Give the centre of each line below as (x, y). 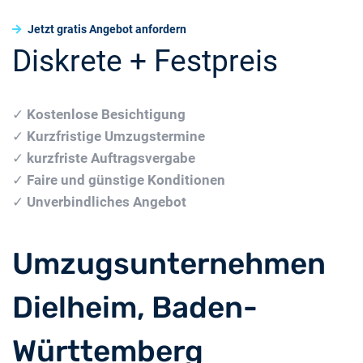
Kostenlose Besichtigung (106, 114)
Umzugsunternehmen (169, 263)
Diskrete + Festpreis (145, 61)
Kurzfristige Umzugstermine (116, 136)
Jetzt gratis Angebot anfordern (106, 29)
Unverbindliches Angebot (107, 201)
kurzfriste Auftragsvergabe (111, 158)
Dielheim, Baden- (135, 307)
